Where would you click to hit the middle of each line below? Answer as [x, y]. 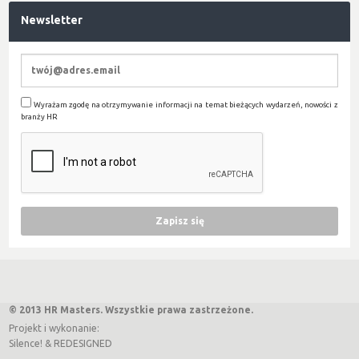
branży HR [40, 116]
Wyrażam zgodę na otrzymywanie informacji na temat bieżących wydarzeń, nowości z [185, 104]
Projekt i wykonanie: [54, 329]
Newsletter [52, 20]
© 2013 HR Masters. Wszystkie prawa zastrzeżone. [131, 310]
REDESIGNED [83, 344]
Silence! [26, 344]
